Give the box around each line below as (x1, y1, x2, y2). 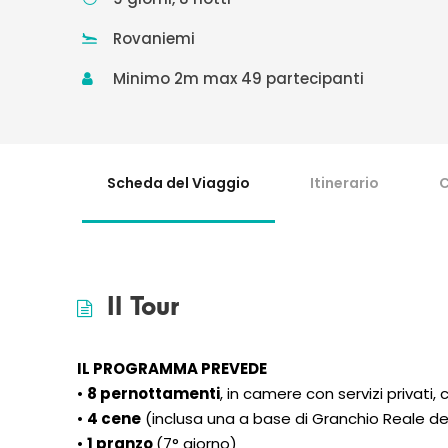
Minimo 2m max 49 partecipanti (113, 68, 364, 89)
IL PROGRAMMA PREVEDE (77, 358, 267, 379)
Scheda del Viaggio (107, 173, 250, 193)
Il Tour (107, 293, 180, 321)
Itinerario (310, 173, 379, 193)
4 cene (87, 408, 141, 429)
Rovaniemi (113, 28, 195, 49)
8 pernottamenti (87, 383, 220, 404)
